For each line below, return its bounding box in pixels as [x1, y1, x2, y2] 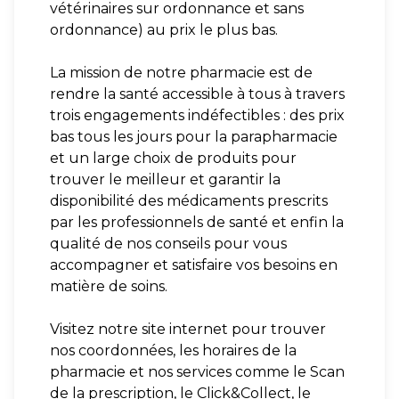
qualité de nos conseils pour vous [50, 235, 287, 252]
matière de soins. [50, 278, 167, 295]
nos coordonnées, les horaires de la [50, 342, 297, 359]
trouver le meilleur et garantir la [50, 171, 281, 188]
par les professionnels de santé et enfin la [50, 214, 344, 231]
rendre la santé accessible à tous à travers [50, 85, 345, 102]
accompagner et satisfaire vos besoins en [50, 256, 338, 273]
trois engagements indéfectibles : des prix [50, 107, 345, 124]
